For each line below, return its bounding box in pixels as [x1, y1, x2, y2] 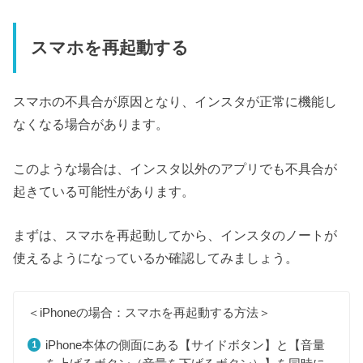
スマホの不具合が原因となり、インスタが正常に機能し [13, 94, 338, 109]
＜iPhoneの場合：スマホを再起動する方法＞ [28, 305, 271, 319]
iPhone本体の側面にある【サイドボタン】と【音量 [45, 338, 325, 352]
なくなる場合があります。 [13, 117, 169, 132]
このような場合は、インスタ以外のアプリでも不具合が [13, 160, 338, 176]
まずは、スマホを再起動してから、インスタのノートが [13, 228, 338, 243]
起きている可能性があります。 [13, 183, 195, 199]
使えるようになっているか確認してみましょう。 [13, 250, 299, 266]
